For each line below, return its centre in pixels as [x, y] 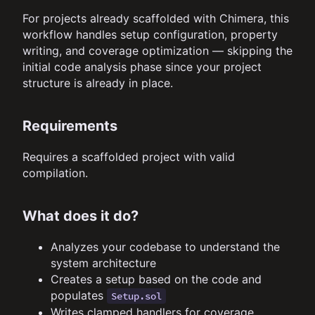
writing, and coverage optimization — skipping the [157, 51]
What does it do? [81, 216]
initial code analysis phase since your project [142, 67]
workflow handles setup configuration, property [150, 35]
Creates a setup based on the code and [156, 279]
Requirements [70, 126]
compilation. [55, 173]
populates [79, 296]
